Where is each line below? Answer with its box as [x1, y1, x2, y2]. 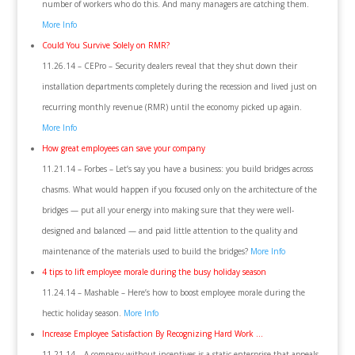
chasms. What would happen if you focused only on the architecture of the [41, 184, 317, 195]
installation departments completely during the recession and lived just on [41, 81, 317, 92]
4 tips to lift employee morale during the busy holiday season [41, 266, 266, 277]
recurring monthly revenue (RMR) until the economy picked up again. [41, 101, 302, 113]
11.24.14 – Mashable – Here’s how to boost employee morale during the [41, 287, 305, 298]
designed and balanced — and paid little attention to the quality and [41, 225, 298, 236]
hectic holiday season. [41, 307, 124, 319]
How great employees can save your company [41, 143, 205, 154]
